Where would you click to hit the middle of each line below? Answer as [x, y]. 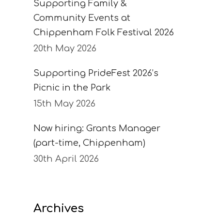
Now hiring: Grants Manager [97, 129]
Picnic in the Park [72, 88]
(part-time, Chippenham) [89, 143]
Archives [58, 208]
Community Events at [82, 18]
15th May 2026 [64, 104]
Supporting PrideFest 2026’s [96, 73]
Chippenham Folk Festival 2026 [103, 33]
